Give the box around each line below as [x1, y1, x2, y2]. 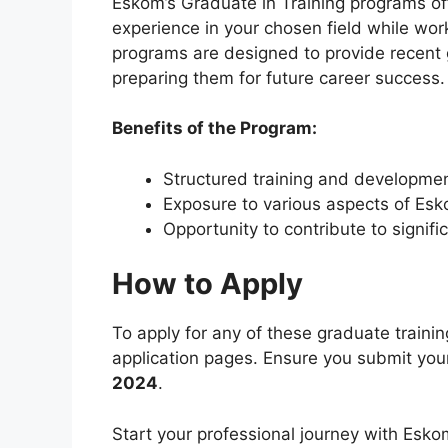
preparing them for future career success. [112, 67, 445, 88]
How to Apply [112, 266, 303, 302]
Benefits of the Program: [112, 118, 317, 139]
